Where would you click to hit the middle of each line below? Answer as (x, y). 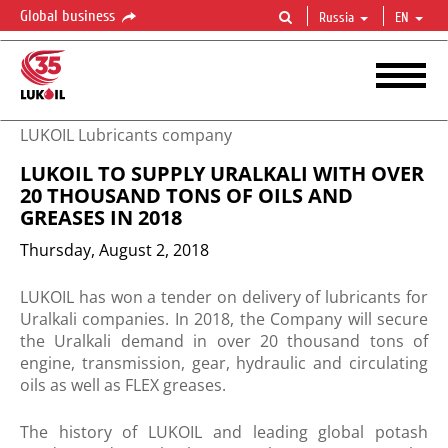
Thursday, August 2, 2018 (114, 250)
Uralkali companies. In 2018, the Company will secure (224, 319)
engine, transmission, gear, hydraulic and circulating (224, 363)
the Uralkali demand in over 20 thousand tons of (224, 341)
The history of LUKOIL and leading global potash (224, 432)
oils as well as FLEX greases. (123, 385)
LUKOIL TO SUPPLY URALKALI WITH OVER (222, 173)
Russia (336, 18)
